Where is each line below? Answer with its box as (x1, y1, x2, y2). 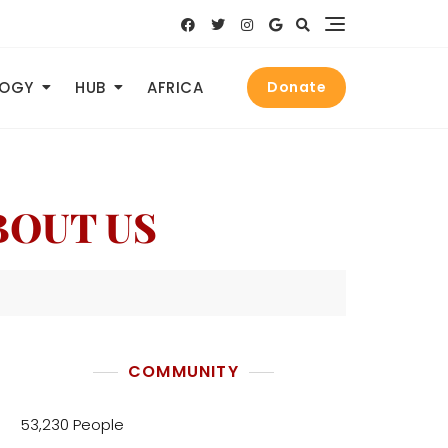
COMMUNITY (128, 359, 239, 383)
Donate (267, 77, 326, 98)
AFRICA (147, 76, 203, 98)
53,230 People (21, 413, 124, 435)
